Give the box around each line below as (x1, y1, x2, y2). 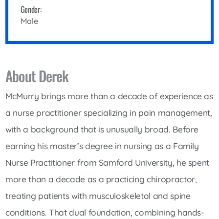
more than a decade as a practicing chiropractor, (5, 174, 197, 184)
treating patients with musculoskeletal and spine (5, 190, 191, 201)
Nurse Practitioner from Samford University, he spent (5, 157, 210, 168)
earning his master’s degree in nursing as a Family (5, 140, 199, 151)
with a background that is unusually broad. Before (5, 124, 199, 134)
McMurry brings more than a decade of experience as (5, 90, 213, 101)
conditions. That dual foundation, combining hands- (5, 207, 204, 218)
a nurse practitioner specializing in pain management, (5, 107, 212, 118)
